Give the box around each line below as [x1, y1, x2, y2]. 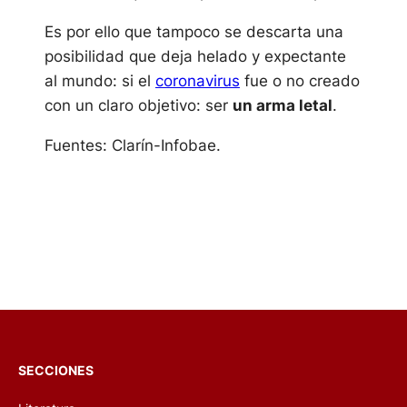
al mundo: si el [44, 72, 155, 90]
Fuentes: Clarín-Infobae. [44, 136, 221, 154]
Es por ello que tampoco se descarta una [44, 23, 348, 41]
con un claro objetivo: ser [44, 96, 233, 114]
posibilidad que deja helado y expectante [44, 47, 346, 65]
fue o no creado [239, 72, 360, 90]
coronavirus [154, 72, 240, 90]
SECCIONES [18, 362, 94, 378]
